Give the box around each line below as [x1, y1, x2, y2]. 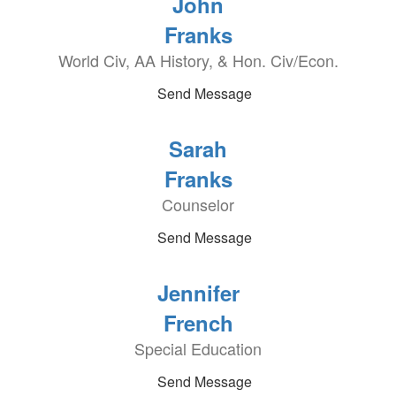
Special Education [134, 337, 262, 360]
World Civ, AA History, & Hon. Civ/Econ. [57, 49, 339, 72]
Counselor [162, 193, 234, 216]
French [163, 308, 233, 338]
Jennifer [156, 278, 240, 308]
